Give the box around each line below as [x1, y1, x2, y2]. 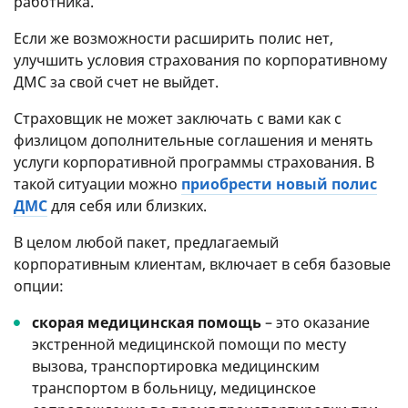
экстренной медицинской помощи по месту [32, 334, 346, 355]
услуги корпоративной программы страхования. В [14, 152, 374, 173]
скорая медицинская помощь [32, 312, 261, 333]
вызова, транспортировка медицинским [32, 356, 320, 377]
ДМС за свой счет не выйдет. [14, 72, 219, 93]
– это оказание [261, 312, 370, 333]
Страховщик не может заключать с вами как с [14, 108, 342, 129]
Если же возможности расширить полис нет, [14, 28, 333, 49]
